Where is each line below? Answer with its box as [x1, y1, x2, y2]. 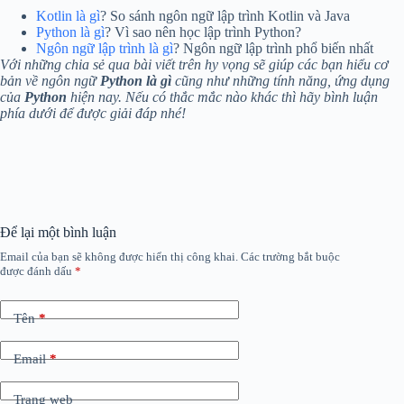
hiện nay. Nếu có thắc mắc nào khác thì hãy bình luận [67, 89, 378, 106]
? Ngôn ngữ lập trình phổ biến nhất [173, 41, 373, 57]
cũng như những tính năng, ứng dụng [171, 73, 390, 89]
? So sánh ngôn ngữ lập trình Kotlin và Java [100, 8, 350, 24]
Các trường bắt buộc [241, 250, 340, 264]
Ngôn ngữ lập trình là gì [36, 41, 173, 57]
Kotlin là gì [36, 8, 100, 24]
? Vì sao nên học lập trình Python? [105, 24, 301, 41]
